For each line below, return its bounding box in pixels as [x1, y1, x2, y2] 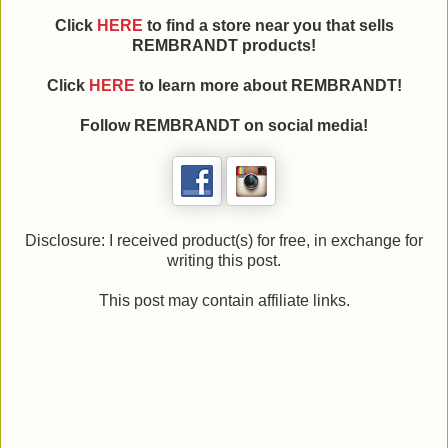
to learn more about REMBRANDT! [134, 77, 402, 95]
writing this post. [167, 252, 281, 270]
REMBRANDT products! [132, 37, 316, 55]
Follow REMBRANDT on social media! [80, 117, 368, 135]
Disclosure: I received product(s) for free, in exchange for [25, 232, 423, 250]
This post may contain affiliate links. [98, 292, 350, 310]
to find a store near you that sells [142, 17, 394, 35]
